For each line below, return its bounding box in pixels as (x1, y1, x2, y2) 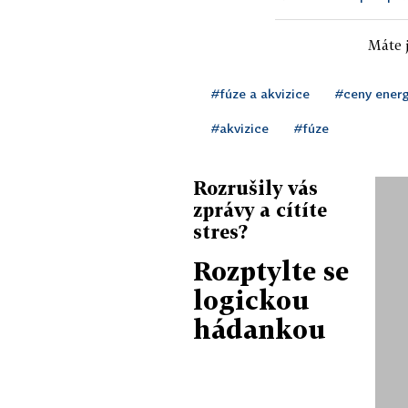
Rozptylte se (193, 255, 349, 286)
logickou (193, 284, 310, 315)
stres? (193, 219, 248, 242)
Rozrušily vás (193, 176, 318, 199)
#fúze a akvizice (211, 85, 310, 101)
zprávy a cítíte (193, 198, 327, 220)
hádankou (193, 313, 326, 344)
